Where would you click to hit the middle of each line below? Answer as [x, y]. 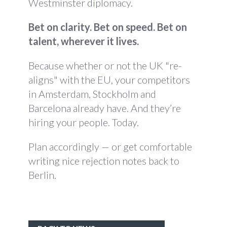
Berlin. [42, 175]
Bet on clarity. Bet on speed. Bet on [108, 27]
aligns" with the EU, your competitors [109, 80]
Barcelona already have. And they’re [105, 108]
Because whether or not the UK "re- [105, 65]
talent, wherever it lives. [84, 41]
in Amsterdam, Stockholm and [92, 94]
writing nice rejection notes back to [104, 161]
